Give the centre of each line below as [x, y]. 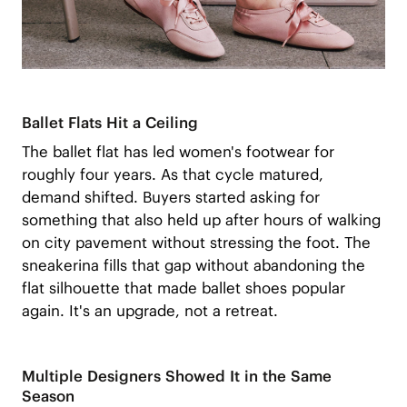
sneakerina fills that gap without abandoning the [193, 266]
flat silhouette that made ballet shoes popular [183, 288]
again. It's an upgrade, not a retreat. [149, 311]
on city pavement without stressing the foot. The [196, 243]
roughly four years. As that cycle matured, [172, 175]
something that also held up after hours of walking [201, 220]
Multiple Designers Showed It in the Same [176, 377]
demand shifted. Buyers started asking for [170, 198]
